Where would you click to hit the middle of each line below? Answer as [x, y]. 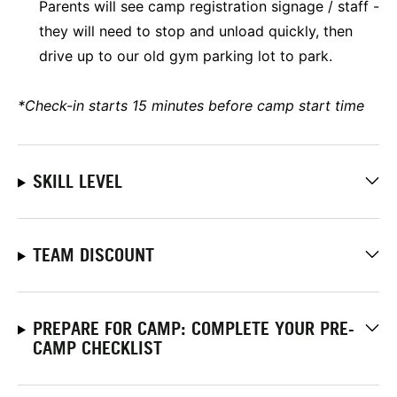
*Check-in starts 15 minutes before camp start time [191, 105]
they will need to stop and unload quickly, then [196, 31]
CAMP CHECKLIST [97, 348]
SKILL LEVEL [77, 181]
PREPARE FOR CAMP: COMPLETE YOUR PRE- [193, 328]
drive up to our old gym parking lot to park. [186, 55]
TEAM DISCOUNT [93, 255]
